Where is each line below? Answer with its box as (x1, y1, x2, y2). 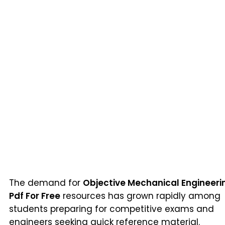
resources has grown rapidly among (60, 189, 220, 202)
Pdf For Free (9, 189, 60, 202)
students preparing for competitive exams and (9, 202, 214, 215)
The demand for (9, 176, 83, 189)
